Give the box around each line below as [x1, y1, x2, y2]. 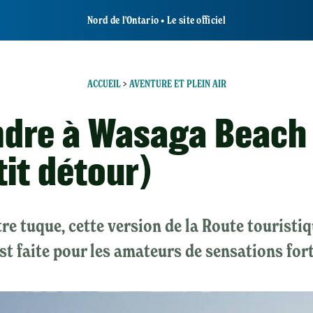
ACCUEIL [87, 78, 121, 90]
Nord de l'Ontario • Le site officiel [87, 14, 226, 27]
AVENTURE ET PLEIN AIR [129, 78, 226, 90]
